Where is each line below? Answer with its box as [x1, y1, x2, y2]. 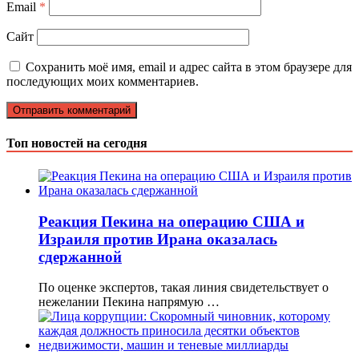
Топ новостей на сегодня [6, 135, 147, 150]
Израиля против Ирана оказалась [38, 230, 277, 248]
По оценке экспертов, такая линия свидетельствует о [38, 280, 329, 295]
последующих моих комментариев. [6, 75, 199, 89]
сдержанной [38, 248, 122, 265]
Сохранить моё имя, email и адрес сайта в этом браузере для [26, 60, 352, 75]
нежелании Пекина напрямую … [38, 295, 220, 309]
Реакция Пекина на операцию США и [38, 212, 305, 230]
